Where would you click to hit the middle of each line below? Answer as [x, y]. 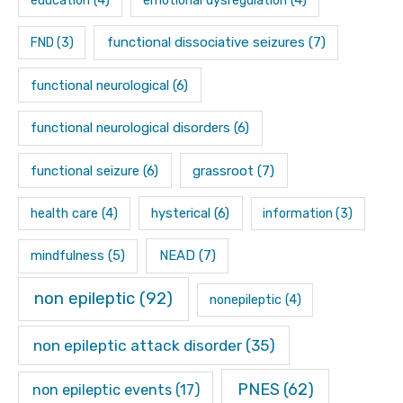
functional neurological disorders [131, 128]
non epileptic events [102, 390]
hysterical [181, 214]
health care [64, 214]
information [298, 214]
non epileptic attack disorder [137, 345]
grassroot [224, 170]
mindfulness [68, 256]
